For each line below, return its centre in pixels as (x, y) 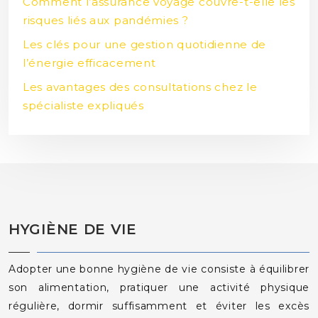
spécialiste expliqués (83, 105)
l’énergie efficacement (89, 62)
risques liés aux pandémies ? (106, 20)
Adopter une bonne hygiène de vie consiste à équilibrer (159, 269)
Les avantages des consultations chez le (140, 87)
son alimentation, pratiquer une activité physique (159, 287)
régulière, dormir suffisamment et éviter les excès (159, 306)
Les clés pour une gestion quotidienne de (145, 44)
